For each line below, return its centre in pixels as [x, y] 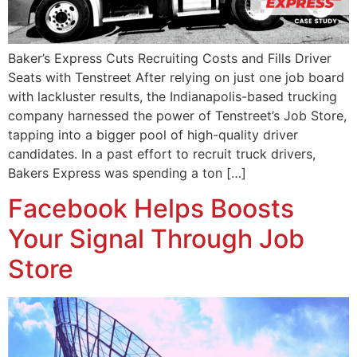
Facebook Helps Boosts [151, 209]
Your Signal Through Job [156, 239]
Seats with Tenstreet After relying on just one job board [176, 77]
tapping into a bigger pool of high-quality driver [153, 134]
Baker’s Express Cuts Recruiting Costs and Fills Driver [170, 58]
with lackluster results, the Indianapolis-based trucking [173, 96]
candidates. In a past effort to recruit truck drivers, [162, 153]
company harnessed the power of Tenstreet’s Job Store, [177, 115]
